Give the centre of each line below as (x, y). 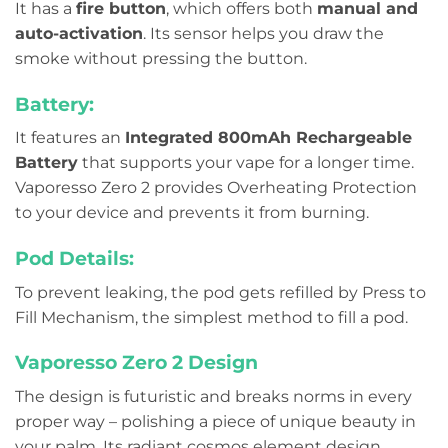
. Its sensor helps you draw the (263, 33)
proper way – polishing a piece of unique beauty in (215, 422)
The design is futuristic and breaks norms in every (213, 397)
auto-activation (79, 33)
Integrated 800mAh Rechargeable (268, 138)
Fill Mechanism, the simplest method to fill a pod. (211, 317)
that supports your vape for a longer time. (246, 163)
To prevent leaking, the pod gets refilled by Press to (220, 292)
